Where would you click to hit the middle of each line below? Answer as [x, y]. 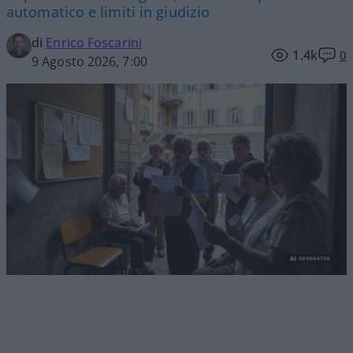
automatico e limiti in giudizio [108, 12]
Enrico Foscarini [94, 43]
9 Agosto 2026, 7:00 [89, 62]
